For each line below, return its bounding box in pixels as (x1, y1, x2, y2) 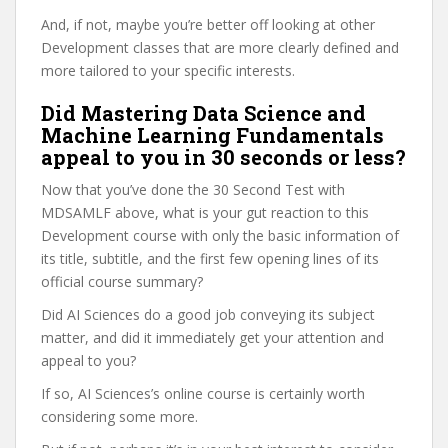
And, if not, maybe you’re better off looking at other (41, 15, 375, 34)
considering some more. (41, 407, 198, 426)
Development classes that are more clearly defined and (41, 38, 399, 57)
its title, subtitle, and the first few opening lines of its (41, 249, 379, 268)
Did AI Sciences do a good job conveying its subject (41, 305, 375, 324)
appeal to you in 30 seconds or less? (41, 144, 406, 170)
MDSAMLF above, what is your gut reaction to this (41, 203, 369, 222)
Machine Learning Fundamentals (41, 122, 384, 148)
